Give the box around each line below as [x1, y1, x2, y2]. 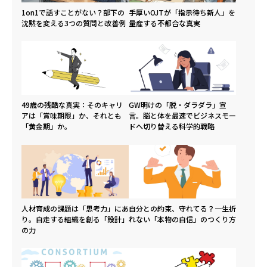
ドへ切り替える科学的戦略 [129, 121, 215, 132]
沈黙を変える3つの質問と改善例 [21, 17, 126, 28]
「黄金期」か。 [21, 121, 72, 132]
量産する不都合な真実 [129, 17, 200, 28]
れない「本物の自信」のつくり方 [129, 213, 236, 224]
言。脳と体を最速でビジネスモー [129, 110, 236, 121]
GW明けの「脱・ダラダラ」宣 [129, 100, 226, 110]
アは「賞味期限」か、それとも [21, 110, 122, 121]
